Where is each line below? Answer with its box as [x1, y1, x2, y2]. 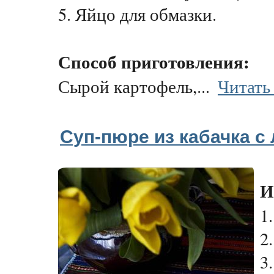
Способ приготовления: [58, 49, 250, 75]
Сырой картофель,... [58, 75, 216, 98]
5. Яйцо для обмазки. [58, 2, 217, 26]
